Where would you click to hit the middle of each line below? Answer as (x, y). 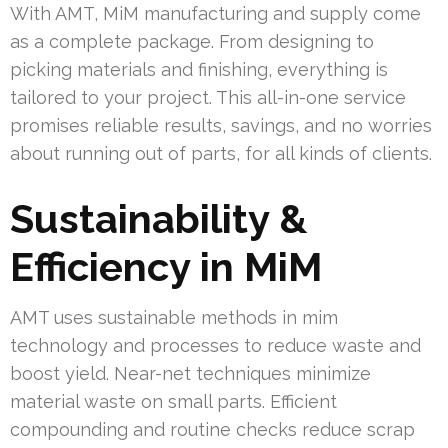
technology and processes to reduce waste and (215, 346)
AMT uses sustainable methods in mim (174, 318)
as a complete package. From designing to (192, 42)
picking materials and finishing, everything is (199, 70)
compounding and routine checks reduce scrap (212, 430)
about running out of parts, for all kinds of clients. (221, 154)
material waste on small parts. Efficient (173, 402)
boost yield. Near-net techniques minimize (190, 374)
